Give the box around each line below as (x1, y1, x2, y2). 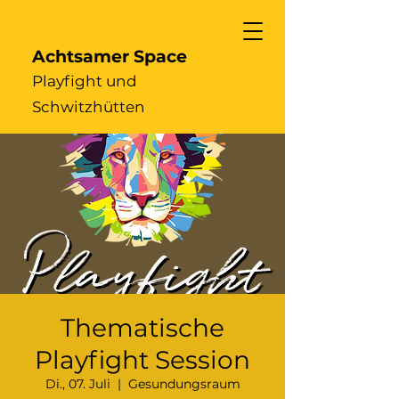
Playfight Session (35, 345, 250, 375)
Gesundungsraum (127, 376, 240, 392)
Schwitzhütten (32, 98, 145, 116)
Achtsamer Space (32, 46, 187, 67)
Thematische (61, 313, 224, 343)
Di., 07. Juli (45, 376, 110, 392)
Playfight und (32, 72, 137, 90)
